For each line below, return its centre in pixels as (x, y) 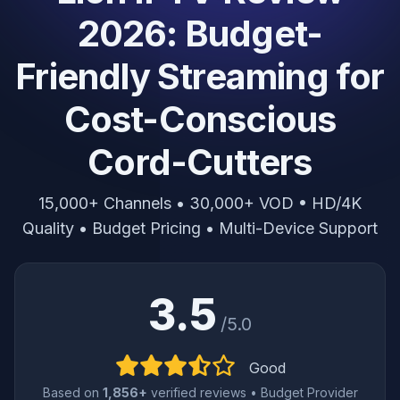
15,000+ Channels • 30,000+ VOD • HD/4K (200, 203)
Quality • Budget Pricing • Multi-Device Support (200, 228)
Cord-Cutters (200, 162)
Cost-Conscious (200, 119)
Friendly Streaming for (200, 76)
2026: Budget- (200, 33)
